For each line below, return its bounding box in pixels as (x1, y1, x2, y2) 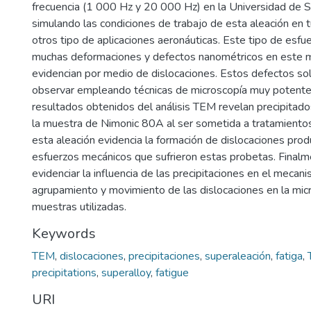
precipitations (32, 265, 96, 280)
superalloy (101, 265, 151, 280)
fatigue (155, 265, 189, 280)
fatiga (276, 249, 303, 264)
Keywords (32, 224, 96, 243)
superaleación (205, 249, 271, 264)
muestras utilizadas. (32, 199, 129, 215)
